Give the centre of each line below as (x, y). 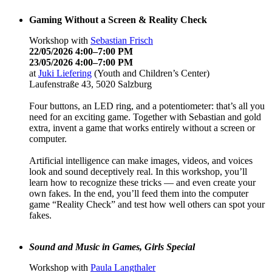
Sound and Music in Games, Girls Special (112, 246)
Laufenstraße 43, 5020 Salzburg (90, 84)
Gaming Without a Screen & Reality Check (118, 19)
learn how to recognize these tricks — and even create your (142, 182)
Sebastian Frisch (122, 40)
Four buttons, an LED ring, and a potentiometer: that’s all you (147, 106)
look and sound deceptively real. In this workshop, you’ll (138, 171)
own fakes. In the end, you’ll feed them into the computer (139, 193)
